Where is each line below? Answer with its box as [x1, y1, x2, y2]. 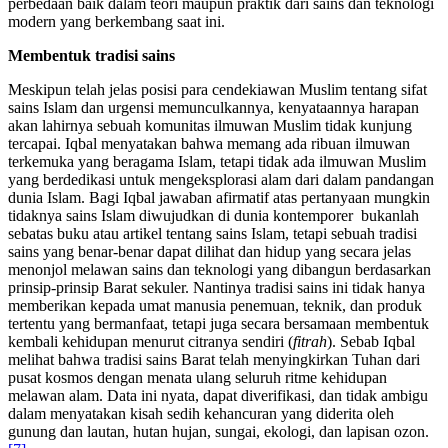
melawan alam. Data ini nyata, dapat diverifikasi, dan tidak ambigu [8, 386, 428, 404]
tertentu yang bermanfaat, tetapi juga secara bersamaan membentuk [8, 314, 429, 332]
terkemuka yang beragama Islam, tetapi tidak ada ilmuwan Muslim [8, 152, 426, 170]
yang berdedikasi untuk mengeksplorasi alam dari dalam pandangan [8, 170, 434, 188]
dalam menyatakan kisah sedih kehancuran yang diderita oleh [8, 404, 394, 422]
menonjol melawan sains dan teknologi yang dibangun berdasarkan [8, 260, 431, 278]
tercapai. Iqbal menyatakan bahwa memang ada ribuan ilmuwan [8, 134, 410, 152]
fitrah [293, 332, 327, 350]
